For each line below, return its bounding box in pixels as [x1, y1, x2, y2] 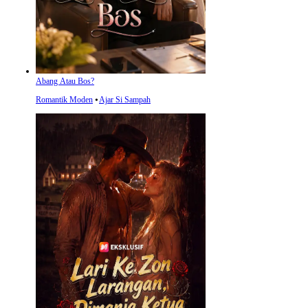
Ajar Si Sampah [99, 95, 151, 104]
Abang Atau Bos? [36, 76, 94, 86]
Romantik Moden [36, 95, 93, 104]
